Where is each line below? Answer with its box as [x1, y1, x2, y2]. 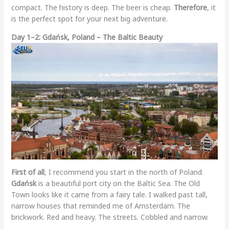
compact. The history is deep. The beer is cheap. [11, 3, 174, 13]
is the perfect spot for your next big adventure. [11, 14, 168, 24]
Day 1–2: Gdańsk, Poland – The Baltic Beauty [11, 32, 163, 42]
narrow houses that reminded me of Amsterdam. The [11, 201, 190, 211]
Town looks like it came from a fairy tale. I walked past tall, [11, 190, 208, 200]
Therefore [173, 3, 207, 13]
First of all [11, 167, 44, 177]
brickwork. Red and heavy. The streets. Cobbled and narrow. [11, 212, 209, 222]
